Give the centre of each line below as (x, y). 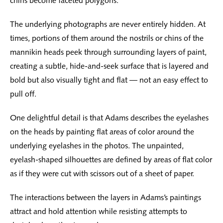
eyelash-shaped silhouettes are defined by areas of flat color (111, 160)
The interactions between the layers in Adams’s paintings (106, 198)
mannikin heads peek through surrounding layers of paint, (108, 52)
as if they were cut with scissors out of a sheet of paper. (102, 174)
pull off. (23, 94)
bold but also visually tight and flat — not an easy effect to (109, 80)
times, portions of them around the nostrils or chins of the (107, 38)
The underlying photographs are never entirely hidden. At (108, 24)
